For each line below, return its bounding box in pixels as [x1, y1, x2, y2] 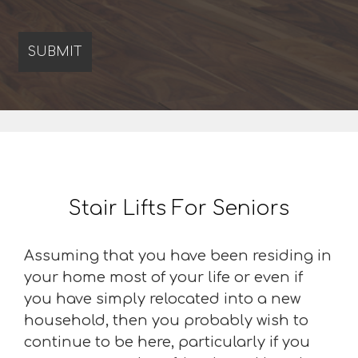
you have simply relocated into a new [24, 291, 300, 307]
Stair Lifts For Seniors [69, 197, 289, 220]
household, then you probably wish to [24, 312, 308, 328]
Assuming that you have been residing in [24, 248, 332, 264]
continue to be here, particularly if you [24, 334, 310, 350]
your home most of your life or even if [24, 269, 303, 285]
